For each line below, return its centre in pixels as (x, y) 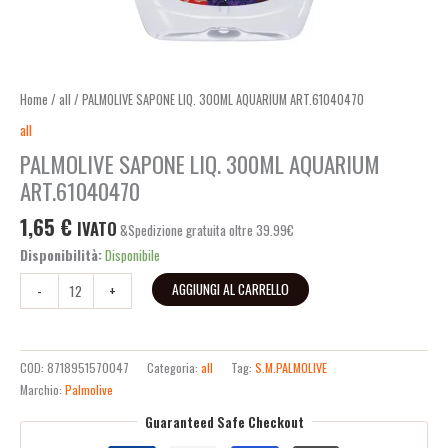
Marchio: (42, 390)
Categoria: (174, 368)
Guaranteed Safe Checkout (224, 421)
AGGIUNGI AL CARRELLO (230, 288)
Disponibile (132, 255)
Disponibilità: (61, 255)
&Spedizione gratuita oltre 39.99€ (207, 230)
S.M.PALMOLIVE (291, 368)
